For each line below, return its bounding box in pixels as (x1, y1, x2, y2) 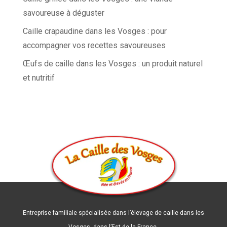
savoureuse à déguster (22, 8, 104, 18)
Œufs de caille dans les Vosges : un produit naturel (22, 58, 203, 68)
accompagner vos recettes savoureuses (22, 40, 166, 50)
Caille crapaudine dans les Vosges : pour (22, 26, 167, 36)
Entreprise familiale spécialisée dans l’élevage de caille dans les (22, 209, 204, 216)
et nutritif (22, 72, 55, 83)
